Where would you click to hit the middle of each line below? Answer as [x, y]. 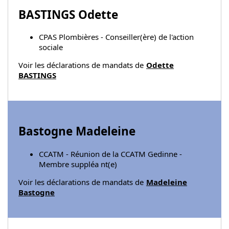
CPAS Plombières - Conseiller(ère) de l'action [116, 37]
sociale [51, 47]
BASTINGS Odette [68, 14]
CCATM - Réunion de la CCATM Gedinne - [110, 154]
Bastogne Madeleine [77, 131]
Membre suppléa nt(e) [78, 164]
